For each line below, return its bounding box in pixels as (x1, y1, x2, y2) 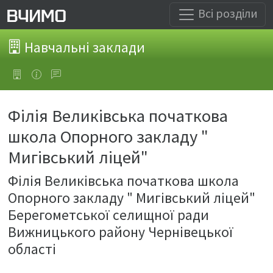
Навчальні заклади (21, 38, 145, 56)
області (8, 240, 56, 258)
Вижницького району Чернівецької (8, 223, 233, 241)
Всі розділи (196, 5, 258, 21)
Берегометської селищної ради (8, 206, 209, 224)
